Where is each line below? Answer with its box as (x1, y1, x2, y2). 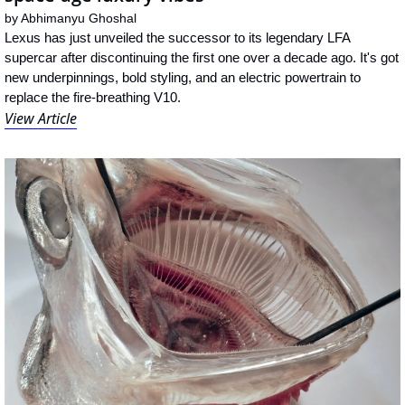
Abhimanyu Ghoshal (21, 10, 137, 25)
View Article (5, 108, 77, 128)
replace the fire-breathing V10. (5, 89, 181, 105)
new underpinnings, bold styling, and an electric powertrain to (5, 69, 361, 85)
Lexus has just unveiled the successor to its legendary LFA (5, 29, 350, 45)
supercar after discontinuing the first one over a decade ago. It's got (5, 49, 399, 65)
